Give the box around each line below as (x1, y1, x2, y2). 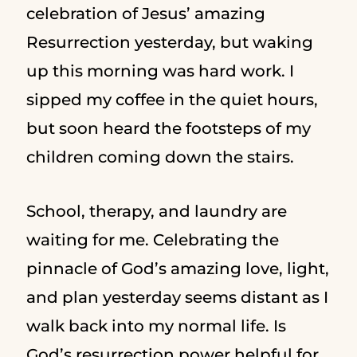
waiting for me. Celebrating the (25, 230, 279, 249)
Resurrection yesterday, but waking (25, 33, 313, 52)
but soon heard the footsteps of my (25, 119, 311, 138)
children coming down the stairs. (25, 147, 298, 167)
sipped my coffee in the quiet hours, (25, 90, 318, 109)
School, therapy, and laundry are (25, 202, 287, 221)
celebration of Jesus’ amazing (25, 4, 265, 23)
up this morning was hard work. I (25, 61, 294, 80)
